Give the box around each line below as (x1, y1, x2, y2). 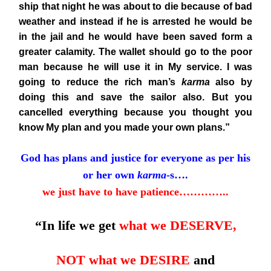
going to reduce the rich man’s (19, 77, 181, 87)
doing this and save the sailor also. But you (19, 92, 252, 102)
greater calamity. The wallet (19, 47, 149, 57)
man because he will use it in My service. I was (19, 62, 252, 72)
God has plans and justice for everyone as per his (21, 152, 250, 164)
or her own (83, 169, 137, 181)
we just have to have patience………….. (42, 186, 229, 198)
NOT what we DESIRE (56, 252, 190, 267)
